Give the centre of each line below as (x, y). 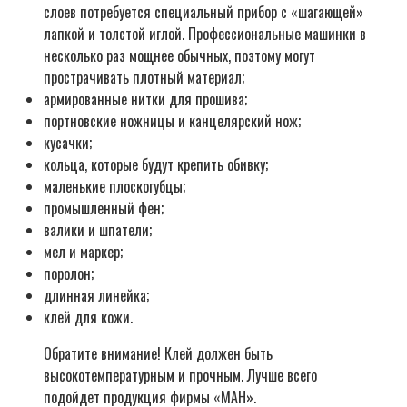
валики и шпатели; (98, 230)
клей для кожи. (88, 318)
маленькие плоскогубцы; (114, 187)
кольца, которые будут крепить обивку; (156, 165)
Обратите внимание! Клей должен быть (158, 354)
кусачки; (68, 143)
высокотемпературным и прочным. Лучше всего (180, 376)
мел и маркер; (83, 252)
